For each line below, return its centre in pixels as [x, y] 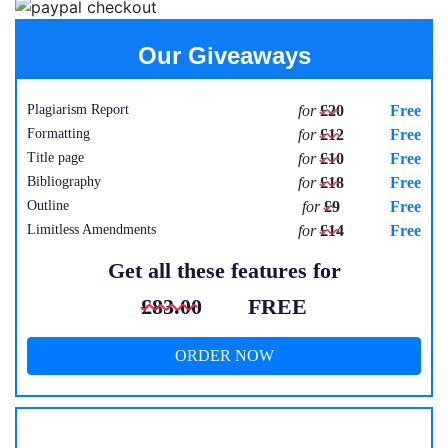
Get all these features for [224, 270]
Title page [55, 157]
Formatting [58, 133]
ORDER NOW [224, 355]
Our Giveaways [224, 55]
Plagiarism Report [78, 109]
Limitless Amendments [91, 229]
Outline [48, 205]
